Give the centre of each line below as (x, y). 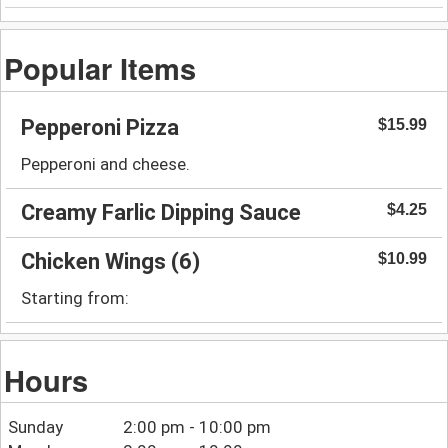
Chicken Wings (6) (110, 261)
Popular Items (100, 67)
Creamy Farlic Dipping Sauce (161, 212)
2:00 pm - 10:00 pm (197, 427)
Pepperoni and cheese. (105, 163)
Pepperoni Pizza (100, 127)
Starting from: (75, 297)
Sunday (35, 427)
